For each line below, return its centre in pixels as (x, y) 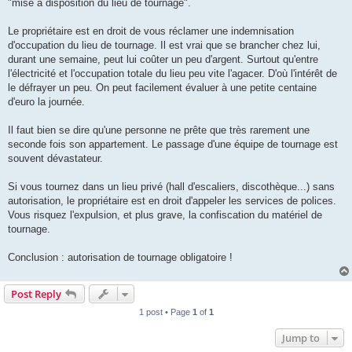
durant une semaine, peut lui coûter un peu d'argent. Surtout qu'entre (163, 59)
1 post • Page (165, 312)
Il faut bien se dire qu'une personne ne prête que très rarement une (159, 130)
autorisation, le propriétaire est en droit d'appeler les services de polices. (172, 200)
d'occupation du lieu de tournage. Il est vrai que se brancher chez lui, (164, 45)
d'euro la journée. (46, 101)
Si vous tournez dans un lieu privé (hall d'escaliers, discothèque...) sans (171, 186)
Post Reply (36, 293)
